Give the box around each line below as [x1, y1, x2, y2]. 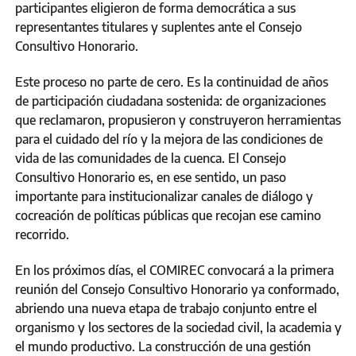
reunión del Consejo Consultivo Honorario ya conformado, [15, 281, 339, 298]
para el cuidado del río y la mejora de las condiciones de [15, 131, 323, 148]
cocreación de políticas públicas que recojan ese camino [15, 207, 321, 224]
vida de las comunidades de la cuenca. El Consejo [15, 150, 286, 167]
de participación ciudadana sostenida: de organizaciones [15, 93, 326, 110]
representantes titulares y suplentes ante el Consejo [15, 19, 302, 36]
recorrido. [15, 226, 69, 243]
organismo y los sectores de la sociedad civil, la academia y [15, 319, 342, 336]
